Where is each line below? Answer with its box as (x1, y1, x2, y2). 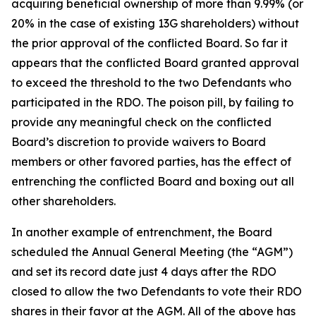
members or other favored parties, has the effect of (11, 154, 291, 169)
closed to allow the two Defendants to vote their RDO (11, 284, 302, 298)
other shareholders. (11, 194, 116, 208)
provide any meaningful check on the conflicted (11, 115, 272, 129)
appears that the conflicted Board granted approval (11, 56, 299, 70)
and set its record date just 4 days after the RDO (11, 265, 276, 279)
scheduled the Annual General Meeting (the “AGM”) (11, 245, 293, 259)
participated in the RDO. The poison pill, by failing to (11, 95, 293, 109)
